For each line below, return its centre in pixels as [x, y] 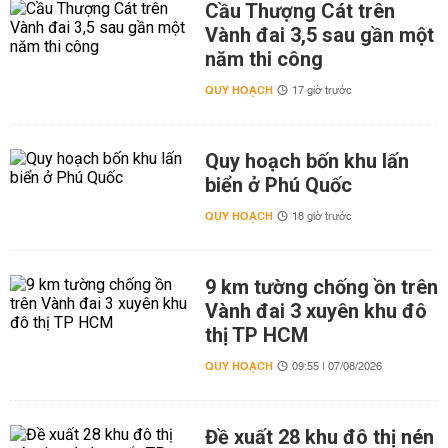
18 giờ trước [321, 217]
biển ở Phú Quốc [278, 185]
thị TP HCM [256, 335]
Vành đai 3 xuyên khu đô [315, 311]
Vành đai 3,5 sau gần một [319, 35]
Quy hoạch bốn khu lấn [306, 161]
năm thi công [263, 59]
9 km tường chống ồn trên [321, 287]
